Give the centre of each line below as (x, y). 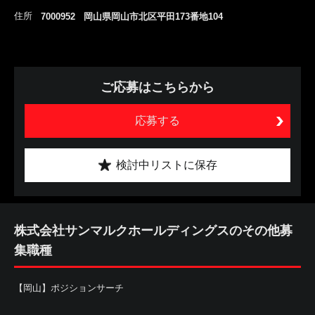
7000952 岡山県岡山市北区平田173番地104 (132, 17)
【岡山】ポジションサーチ (69, 288)
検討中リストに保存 (166, 165)
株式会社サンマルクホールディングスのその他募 (153, 231)
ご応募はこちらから (157, 87)
